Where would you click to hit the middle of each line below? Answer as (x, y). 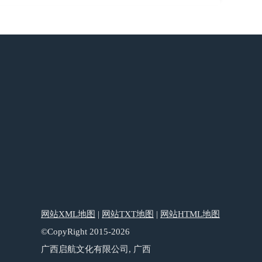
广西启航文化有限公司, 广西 (96, 249)
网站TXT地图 (128, 214)
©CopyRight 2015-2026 (85, 231)
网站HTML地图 (190, 214)
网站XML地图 (68, 214)
